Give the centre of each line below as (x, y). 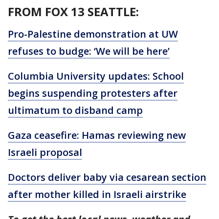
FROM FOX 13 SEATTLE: (73, 11)
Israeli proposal (45, 152)
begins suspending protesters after (93, 93)
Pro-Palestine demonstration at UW (93, 34)
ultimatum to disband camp (75, 110)
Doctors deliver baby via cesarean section (107, 177)
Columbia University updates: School (96, 76)
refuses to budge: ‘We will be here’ (89, 51)
